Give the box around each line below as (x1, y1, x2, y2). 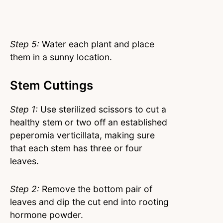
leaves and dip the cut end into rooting (10, 196, 169, 207)
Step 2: (10, 183, 39, 194)
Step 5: (10, 39, 39, 50)
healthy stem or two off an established (10, 117, 167, 128)
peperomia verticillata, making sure (10, 130, 155, 141)
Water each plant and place (39, 39, 154, 50)
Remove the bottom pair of (39, 183, 152, 194)
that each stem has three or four (10, 143, 142, 154)
